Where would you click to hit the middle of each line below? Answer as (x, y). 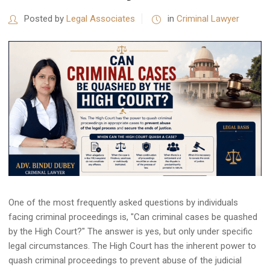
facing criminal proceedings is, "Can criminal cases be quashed (133, 217)
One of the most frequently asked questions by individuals (123, 203)
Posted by (44, 19)
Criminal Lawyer (208, 19)
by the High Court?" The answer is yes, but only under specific (130, 232)
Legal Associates (101, 19)
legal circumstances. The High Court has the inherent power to (132, 246)
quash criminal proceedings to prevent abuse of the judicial (125, 261)
